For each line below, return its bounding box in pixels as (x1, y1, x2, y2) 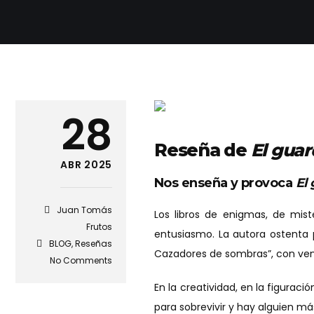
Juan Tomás (57, 204, 112, 217)
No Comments (50, 254, 112, 267)
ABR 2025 (60, 158, 112, 172)
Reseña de (154, 139, 251, 161)
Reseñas (75, 238, 112, 250)
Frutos (86, 221, 112, 233)
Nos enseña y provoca (154, 175, 296, 191)
